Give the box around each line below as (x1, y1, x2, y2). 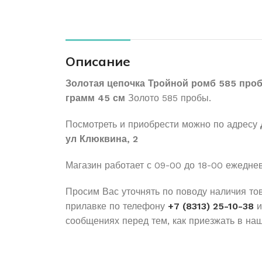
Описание (65, 53, 130, 70)
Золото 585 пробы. (125, 92, 211, 104)
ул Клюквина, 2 (65, 133, 138, 144)
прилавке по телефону (65, 201, 168, 212)
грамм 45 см (65, 92, 125, 104)
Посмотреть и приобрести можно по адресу (65, 119, 260, 130)
